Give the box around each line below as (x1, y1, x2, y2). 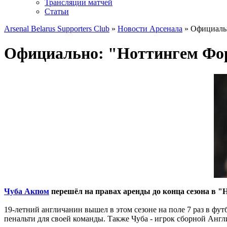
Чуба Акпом (4, 186, 49, 196)
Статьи (45, 7, 69, 16)
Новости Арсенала (118, 24, 182, 33)
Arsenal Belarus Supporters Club (4, 24, 109, 33)
